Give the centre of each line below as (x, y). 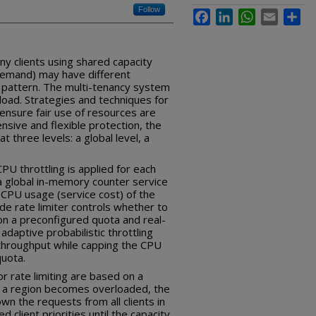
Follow (149, 9)
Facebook (229, 14)
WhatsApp (275, 14)
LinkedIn (249, 14)
